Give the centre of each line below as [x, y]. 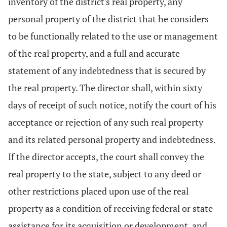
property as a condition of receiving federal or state [110, 208]
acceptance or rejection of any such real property [106, 122]
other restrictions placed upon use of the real [98, 191]
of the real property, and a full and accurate [94, 53]
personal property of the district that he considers [108, 19]
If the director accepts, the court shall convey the [106, 157]
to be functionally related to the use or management [113, 36]
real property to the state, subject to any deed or [105, 174]
